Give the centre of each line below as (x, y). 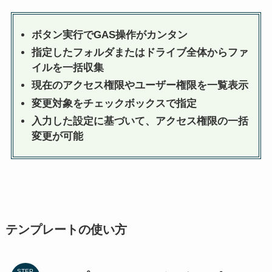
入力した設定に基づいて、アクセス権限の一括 (140, 121)
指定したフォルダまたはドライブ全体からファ (140, 53)
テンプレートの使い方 (66, 230)
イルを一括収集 (67, 68)
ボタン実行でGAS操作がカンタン (109, 35)
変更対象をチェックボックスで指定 (114, 103)
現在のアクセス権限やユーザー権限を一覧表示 (140, 86)
